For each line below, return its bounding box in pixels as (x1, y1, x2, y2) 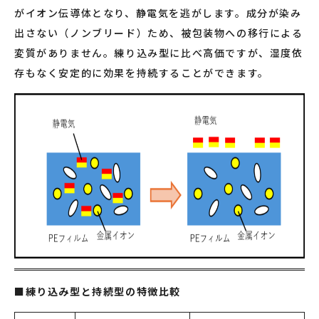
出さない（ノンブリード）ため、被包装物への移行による (14, 26, 303, 40)
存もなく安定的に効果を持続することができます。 (14, 66, 269, 80)
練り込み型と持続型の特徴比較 (25, 284, 182, 298)
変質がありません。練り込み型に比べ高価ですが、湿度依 (14, 46, 303, 60)
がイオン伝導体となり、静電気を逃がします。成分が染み (14, 6, 302, 20)
